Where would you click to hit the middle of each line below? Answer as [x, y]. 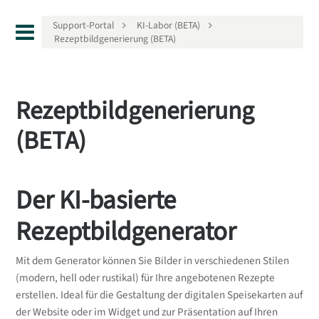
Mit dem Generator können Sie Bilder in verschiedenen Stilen [152, 261]
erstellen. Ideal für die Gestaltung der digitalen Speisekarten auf [159, 296]
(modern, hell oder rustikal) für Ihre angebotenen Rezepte [145, 278]
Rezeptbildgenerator [126, 231]
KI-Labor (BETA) [169, 26]
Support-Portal [84, 26]
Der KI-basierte [95, 200]
